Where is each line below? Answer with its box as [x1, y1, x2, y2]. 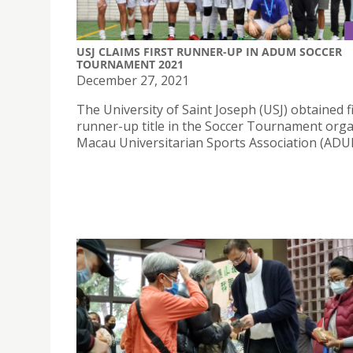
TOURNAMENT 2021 [76, 57, 184, 72]
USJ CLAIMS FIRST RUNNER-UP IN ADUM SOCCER [76, 44, 342, 60]
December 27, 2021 [76, 72, 189, 90]
